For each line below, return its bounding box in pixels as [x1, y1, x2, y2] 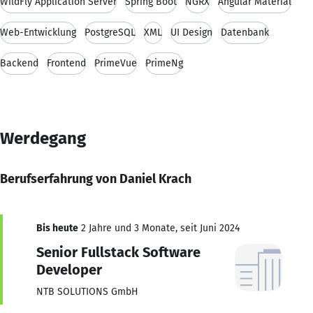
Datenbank [221, 26, 269, 38]
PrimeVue [94, 57, 137, 69]
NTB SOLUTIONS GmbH [36, 285, 138, 298]
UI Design [170, 26, 212, 38]
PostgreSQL [85, 26, 136, 38]
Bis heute [36, 221, 78, 234]
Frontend [47, 57, 86, 69]
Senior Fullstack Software [36, 243, 201, 261]
